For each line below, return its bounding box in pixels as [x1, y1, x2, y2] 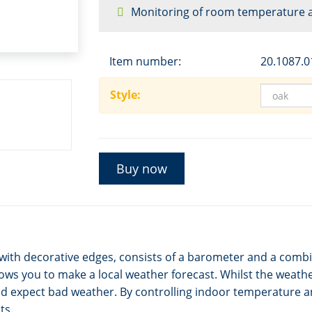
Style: [109, 86, 141, 102]
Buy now [116, 159, 167, 177]
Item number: [109, 53, 181, 69]
